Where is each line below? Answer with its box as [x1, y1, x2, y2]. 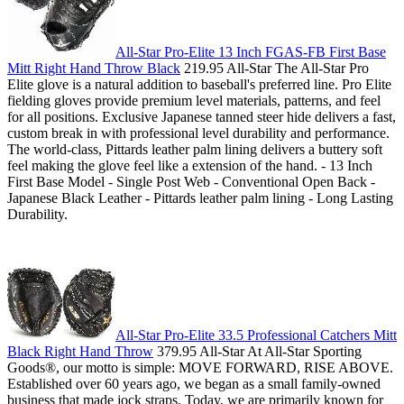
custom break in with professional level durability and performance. [7, 125, 390, 142]
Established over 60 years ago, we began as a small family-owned [7, 376, 381, 392]
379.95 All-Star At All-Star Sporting [153, 344, 362, 360]
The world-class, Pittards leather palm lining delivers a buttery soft [7, 142, 382, 158]
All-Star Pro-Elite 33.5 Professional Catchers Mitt [115, 327, 397, 344]
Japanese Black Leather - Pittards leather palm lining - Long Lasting [7, 190, 393, 207]
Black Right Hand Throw [7, 344, 153, 360]
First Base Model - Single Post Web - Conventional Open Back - [7, 174, 375, 190]
